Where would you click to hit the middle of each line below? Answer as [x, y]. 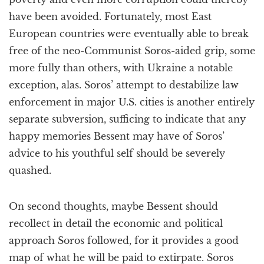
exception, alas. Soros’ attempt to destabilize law [124, 85]
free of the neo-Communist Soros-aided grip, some [132, 51]
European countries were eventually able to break [129, 34]
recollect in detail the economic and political [116, 223]
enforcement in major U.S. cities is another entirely [132, 102]
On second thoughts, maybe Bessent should [113, 206]
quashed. [30, 170]
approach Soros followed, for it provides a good [124, 240]
